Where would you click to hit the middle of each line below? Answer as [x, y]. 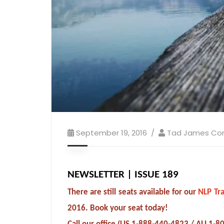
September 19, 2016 [111, 132]
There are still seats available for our [133, 192]
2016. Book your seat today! [118, 208]
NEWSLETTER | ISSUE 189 [123, 174]
